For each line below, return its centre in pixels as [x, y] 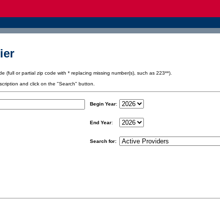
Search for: [103, 141]
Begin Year [103, 104]
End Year [100, 122]
